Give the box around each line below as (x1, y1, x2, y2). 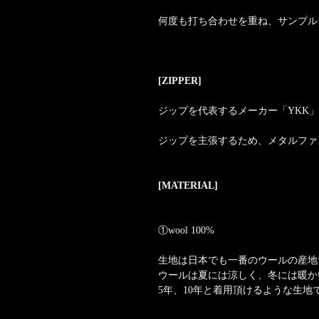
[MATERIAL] (158, 180, 218, 192)
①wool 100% (158, 225, 214, 236)
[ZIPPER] (158, 75, 202, 87)
